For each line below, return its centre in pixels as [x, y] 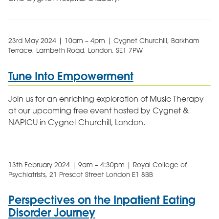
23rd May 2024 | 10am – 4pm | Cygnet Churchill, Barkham [104, 41]
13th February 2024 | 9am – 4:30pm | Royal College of [97, 165]
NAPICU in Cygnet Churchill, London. [77, 122]
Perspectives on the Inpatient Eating [102, 200]
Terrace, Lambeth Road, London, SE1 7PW [75, 51]
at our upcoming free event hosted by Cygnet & [98, 111]
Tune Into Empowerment [71, 76]
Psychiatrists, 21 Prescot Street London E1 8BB [80, 175]
